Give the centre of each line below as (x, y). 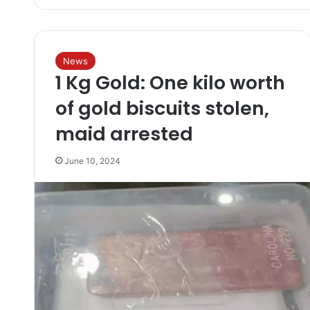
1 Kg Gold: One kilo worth (170, 83)
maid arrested (124, 134)
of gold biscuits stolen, (162, 108)
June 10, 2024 (92, 161)
